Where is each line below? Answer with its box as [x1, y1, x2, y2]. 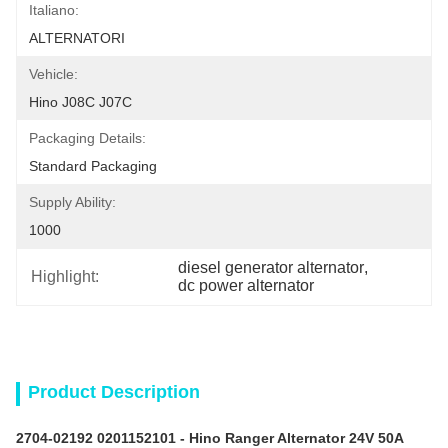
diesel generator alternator [178, 259, 365, 276]
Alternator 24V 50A [274, 430, 403, 446]
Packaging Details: [29, 130, 146, 146]
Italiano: [29, 2, 79, 18]
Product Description [28, 382, 200, 402]
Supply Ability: [29, 194, 116, 210]
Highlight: [31, 268, 99, 285]
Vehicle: [29, 66, 78, 82]
